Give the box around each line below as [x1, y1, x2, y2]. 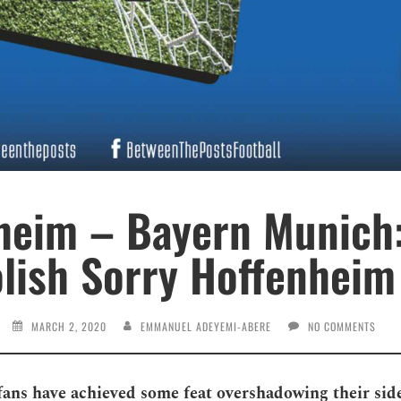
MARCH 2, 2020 [30, 318, 107, 334]
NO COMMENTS [307, 318, 376, 334]
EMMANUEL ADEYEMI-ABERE [140, 318, 271, 334]
